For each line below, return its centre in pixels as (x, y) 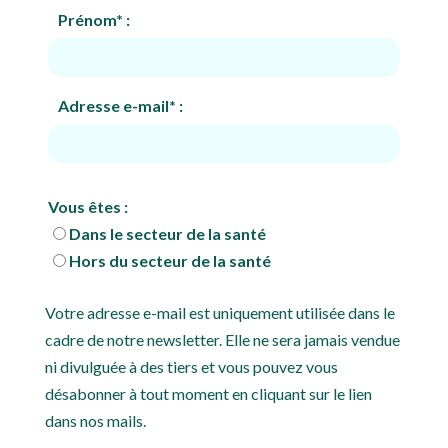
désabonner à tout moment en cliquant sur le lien (208, 393)
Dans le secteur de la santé (168, 233)
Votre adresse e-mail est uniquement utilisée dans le (219, 312)
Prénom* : (94, 19)
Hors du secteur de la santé (170, 260)
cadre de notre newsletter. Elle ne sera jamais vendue (222, 339)
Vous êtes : (88, 206)
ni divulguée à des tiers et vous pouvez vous (191, 366)
